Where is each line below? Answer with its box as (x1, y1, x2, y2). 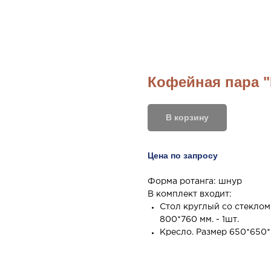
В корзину (166, 113, 209, 122)
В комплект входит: (148, 191, 232, 198)
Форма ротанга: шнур (148, 178, 242, 185)
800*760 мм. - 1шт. (160, 216, 239, 223)
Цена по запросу (148, 151, 218, 160)
